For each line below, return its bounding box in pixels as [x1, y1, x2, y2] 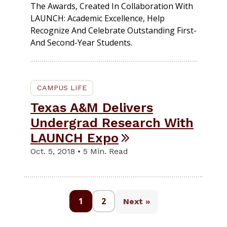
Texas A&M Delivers [30, 100, 153, 116]
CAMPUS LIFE [37, 84, 87, 92]
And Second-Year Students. [30, 37, 132, 49]
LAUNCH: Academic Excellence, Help [30, 13, 165, 24]
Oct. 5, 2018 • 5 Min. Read [30, 146, 128, 157]
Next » [123, 197, 150, 207]
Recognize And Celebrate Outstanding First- [30, 25, 197, 36]
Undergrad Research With [30, 115, 194, 131]
